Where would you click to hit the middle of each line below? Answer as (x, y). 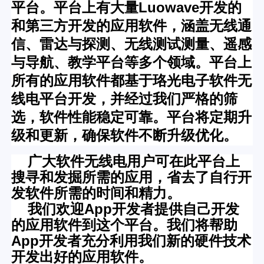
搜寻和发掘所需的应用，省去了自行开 (132, 177)
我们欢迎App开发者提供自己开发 (126, 209)
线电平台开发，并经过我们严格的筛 (125, 99)
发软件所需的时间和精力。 (96, 193)
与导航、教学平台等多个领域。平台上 (132, 62)
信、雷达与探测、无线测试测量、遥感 (132, 44)
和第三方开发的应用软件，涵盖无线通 (132, 26)
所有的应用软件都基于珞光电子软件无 (132, 81)
